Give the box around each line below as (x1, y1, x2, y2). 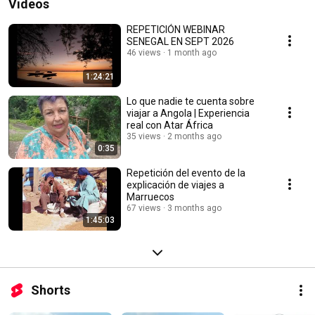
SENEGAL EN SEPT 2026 (127, 36, 234, 48)
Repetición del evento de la (127, 167, 245, 179)
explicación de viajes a (127, 179, 224, 191)
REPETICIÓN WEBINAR (127, 24, 225, 36)
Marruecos (127, 191, 174, 203)
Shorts (31, 283, 70, 298)
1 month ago (167, 48, 217, 58)
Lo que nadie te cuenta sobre (127, 96, 255, 108)
